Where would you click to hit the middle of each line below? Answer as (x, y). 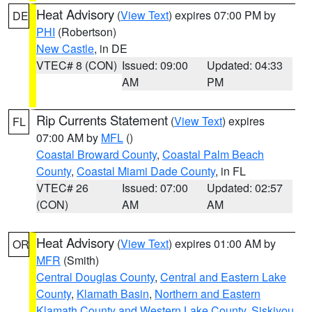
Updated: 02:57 (245, 188)
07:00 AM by (69, 138)
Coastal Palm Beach (213, 154)
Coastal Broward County (96, 154)
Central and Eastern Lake (223, 277)
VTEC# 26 (62, 188)
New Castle (65, 48)
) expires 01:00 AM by (222, 243)
